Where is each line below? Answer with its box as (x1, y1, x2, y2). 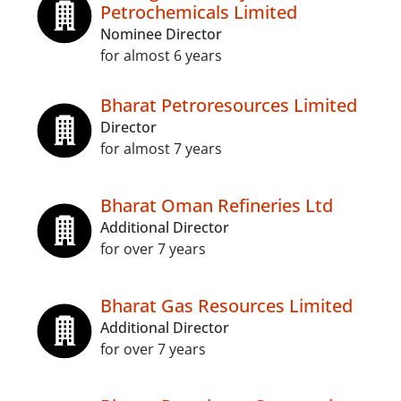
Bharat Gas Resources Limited (100, 294, 353, 318)
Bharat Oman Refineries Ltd (100, 193, 333, 218)
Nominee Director (100, 24, 222, 44)
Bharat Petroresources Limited (100, 93, 357, 117)
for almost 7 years (100, 139, 222, 158)
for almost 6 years (100, 46, 222, 65)
